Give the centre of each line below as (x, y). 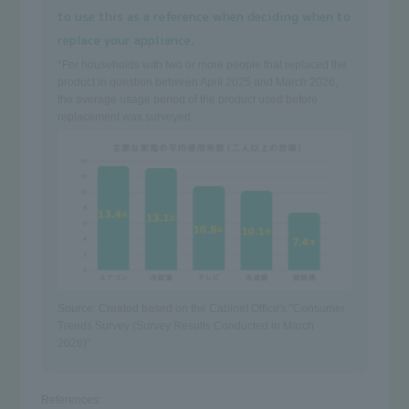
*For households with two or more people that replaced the (202, 65)
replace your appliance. (126, 40)
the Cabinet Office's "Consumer (267, 309)
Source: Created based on (124, 309)
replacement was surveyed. (125, 117)
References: (71, 400)
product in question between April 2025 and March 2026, (197, 83)
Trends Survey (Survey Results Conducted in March (185, 326)
